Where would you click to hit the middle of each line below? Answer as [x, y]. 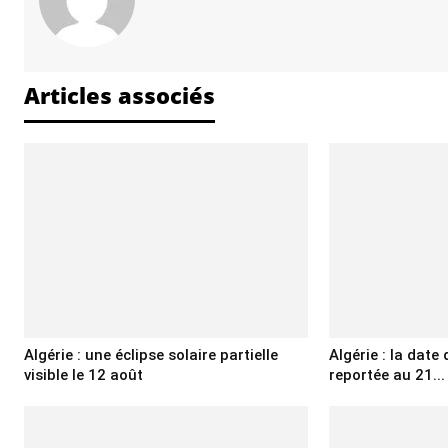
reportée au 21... [387, 375]
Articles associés [119, 94]
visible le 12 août [83, 375]
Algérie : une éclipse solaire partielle [151, 355]
